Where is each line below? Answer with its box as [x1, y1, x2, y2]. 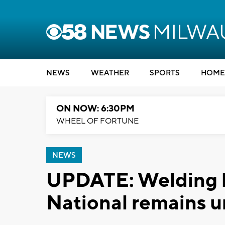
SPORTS [150, 68, 180, 78]
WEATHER [90, 68, 129, 78]
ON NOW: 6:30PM [56, 103, 135, 115]
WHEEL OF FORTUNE [56, 116, 139, 126]
